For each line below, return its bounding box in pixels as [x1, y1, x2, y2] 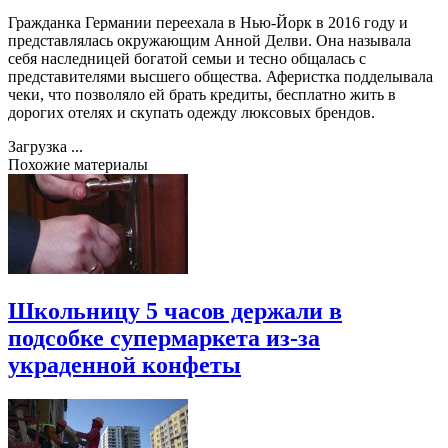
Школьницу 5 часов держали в [8, 297, 342, 324]
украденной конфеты [8, 351, 241, 378]
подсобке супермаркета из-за [8, 324, 320, 351]
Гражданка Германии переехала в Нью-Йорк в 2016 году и [8, 13, 408, 31]
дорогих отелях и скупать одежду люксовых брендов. [8, 103, 375, 121]
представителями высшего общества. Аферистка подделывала [8, 67, 433, 85]
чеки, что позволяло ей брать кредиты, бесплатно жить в [8, 85, 396, 103]
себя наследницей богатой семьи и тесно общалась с [8, 49, 366, 67]
